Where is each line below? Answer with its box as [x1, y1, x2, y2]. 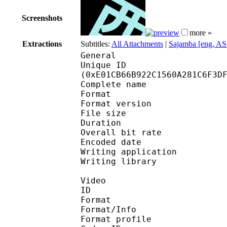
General [81, 50, 116, 60]
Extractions [22, 39, 62, 48]
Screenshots [22, 13, 62, 22]
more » [190, 28, 212, 37]
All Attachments [111, 39, 163, 48]
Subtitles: [81, 39, 111, 48]
